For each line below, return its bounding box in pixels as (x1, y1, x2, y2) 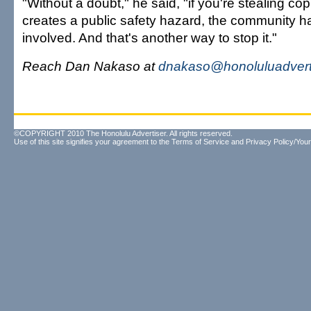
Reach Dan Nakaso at (22, 58, 158, 74)
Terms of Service (171, 137, 229, 146)
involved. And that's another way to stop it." (22, 30, 277, 45)
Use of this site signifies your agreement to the (14, 137, 171, 146)
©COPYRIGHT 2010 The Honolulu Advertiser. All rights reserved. (14, 129, 233, 137)
